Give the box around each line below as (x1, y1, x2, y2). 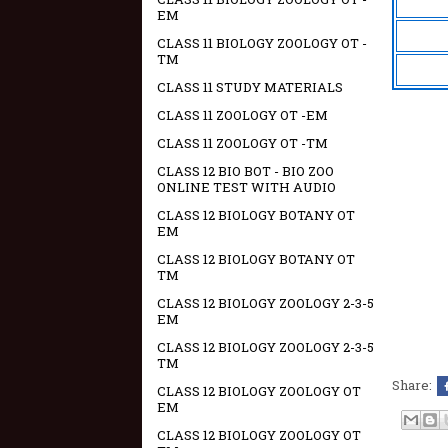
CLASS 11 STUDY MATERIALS (157, 78, 343, 96)
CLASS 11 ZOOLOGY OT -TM (157, 134, 328, 152)
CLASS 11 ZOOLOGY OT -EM (157, 106, 328, 124)
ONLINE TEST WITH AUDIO (157, 178, 336, 196)
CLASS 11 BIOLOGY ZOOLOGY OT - (157, 34, 367, 52)
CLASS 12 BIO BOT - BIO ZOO (157, 162, 334, 180)
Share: (392, 376, 435, 394)
